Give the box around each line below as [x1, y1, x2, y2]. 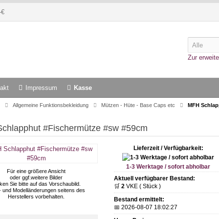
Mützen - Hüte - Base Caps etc [101, 102, 175, 108]
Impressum [25, 84, 57, 91]
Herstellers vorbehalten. [8, 194, 65, 199]
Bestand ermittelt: [113, 196, 164, 203]
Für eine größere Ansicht [7, 168, 66, 174]
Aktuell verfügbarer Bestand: [113, 175, 195, 182]
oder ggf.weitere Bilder [10, 175, 63, 180]
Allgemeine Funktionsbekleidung [13, 102, 88, 108]
